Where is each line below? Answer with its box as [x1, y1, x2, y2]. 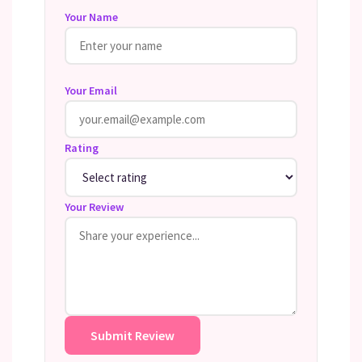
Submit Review [90, 327, 175, 343]
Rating [65, 141, 99, 155]
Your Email [65, 83, 117, 98]
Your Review [65, 200, 124, 214]
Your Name [65, 10, 118, 24]
